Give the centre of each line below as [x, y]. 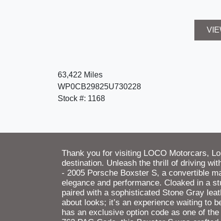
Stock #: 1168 [81, 99]
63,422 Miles [80, 75]
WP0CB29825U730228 [99, 87]
